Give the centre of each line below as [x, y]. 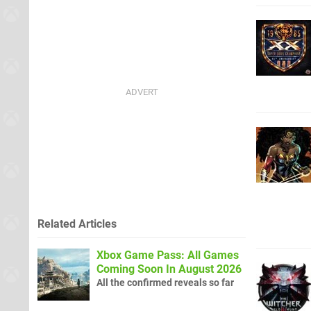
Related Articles [77, 224]
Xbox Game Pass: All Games [168, 255]
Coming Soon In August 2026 [169, 269]
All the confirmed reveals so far [165, 283]
